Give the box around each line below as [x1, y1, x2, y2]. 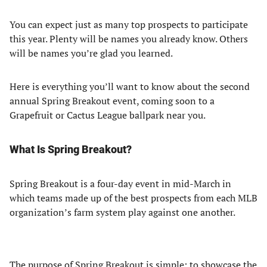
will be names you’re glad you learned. [10, 46, 173, 60]
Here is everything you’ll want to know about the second [10, 80, 250, 93]
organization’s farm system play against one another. [10, 206, 235, 219]
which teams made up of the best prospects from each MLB [10, 191, 257, 204]
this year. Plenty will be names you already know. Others [10, 32, 248, 45]
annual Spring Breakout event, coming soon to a [10, 94, 215, 107]
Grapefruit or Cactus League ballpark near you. [10, 108, 206, 122]
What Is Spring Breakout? [10, 143, 132, 156]
